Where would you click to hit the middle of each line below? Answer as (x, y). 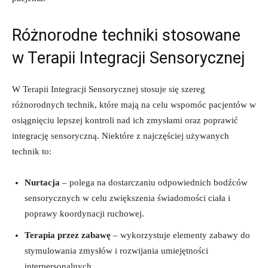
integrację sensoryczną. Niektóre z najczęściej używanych (121, 135)
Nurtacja (42, 182)
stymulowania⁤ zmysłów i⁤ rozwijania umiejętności (116, 250)
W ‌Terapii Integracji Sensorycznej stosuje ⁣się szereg (109, 89)
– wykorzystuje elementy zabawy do (180, 235)
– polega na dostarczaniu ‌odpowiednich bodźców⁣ (154, 182)
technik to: (32, 151)
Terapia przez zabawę (68, 235)
